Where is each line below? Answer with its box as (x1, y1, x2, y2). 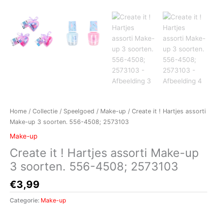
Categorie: (10, 197, 41, 204)
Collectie (32, 107, 58, 115)
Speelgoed (63, 107, 94, 115)
